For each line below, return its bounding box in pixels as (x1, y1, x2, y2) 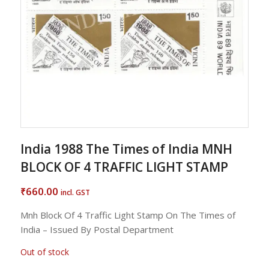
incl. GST (60, 187, 90, 198)
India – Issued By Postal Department (20, 223, 174, 235)
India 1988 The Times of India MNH (20, 140, 232, 157)
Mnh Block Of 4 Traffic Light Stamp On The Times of (20, 208, 235, 221)
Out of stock (20, 246, 69, 258)
